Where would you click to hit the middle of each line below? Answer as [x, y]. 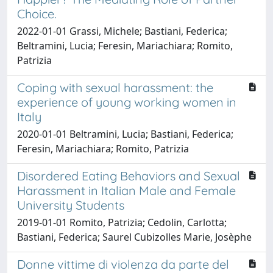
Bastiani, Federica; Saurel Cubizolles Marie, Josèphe [134, 237]
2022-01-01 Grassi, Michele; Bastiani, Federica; [122, 31]
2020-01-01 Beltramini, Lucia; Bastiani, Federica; [125, 134]
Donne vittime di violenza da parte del [123, 264]
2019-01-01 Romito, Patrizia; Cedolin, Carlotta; [122, 222]
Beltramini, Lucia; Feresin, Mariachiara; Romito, [125, 45]
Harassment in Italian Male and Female [126, 190]
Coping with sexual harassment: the [115, 87]
